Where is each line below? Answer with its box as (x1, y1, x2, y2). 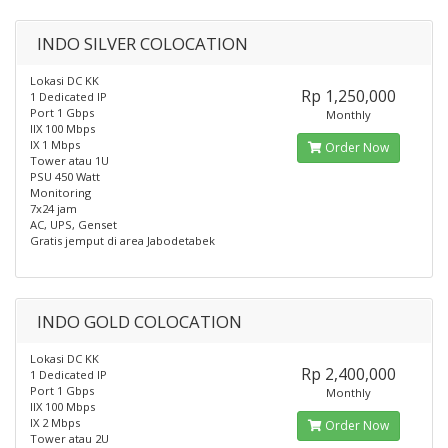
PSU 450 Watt (30, 169, 100, 184)
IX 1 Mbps (30, 137, 80, 152)
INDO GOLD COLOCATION (37, 310, 242, 333)
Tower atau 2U (30, 431, 109, 446)
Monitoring (30, 185, 91, 200)
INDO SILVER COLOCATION (37, 32, 248, 55)
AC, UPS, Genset (30, 217, 117, 232)
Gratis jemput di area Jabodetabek (30, 233, 215, 248)
